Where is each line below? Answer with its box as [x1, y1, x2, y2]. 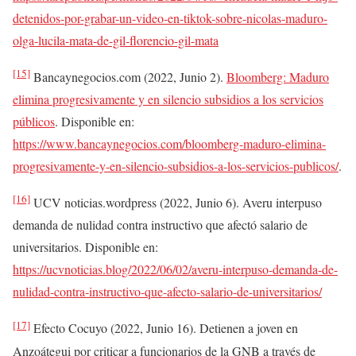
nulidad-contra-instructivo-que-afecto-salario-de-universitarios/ [13, 283, 322, 300]
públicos [13, 112, 55, 130]
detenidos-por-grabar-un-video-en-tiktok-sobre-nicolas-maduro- [13, 9, 327, 26]
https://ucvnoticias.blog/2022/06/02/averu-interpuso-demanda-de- [13, 261, 338, 278]
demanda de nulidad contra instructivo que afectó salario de [13, 216, 308, 234]
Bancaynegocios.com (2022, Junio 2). [30, 68, 226, 85]
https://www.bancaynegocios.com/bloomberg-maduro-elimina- [13, 134, 326, 152]
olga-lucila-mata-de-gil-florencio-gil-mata [13, 31, 219, 48]
